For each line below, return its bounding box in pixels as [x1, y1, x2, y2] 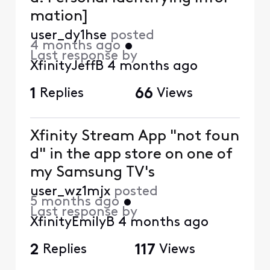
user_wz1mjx [30, 184, 110, 199]
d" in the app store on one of [30, 146, 233, 162]
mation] [30, 8, 88, 24]
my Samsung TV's [30, 165, 155, 180]
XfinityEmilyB [30, 215, 115, 230]
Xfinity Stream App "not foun [30, 128, 239, 144]
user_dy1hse [30, 28, 107, 43]
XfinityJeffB [30, 59, 104, 74]
